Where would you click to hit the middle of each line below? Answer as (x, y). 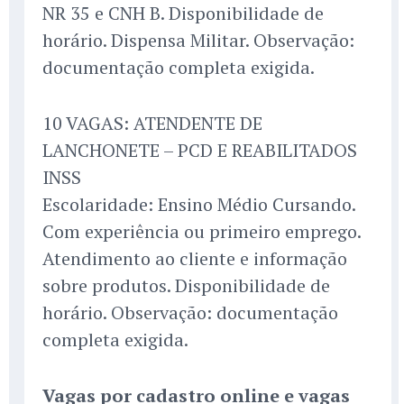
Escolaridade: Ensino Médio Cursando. (199, 205)
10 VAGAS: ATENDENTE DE (152, 124)
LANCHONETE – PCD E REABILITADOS (200, 151)
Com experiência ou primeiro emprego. (202, 232)
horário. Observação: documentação (190, 313)
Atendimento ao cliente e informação (195, 259)
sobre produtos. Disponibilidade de (186, 286)
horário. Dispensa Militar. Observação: (198, 41)
